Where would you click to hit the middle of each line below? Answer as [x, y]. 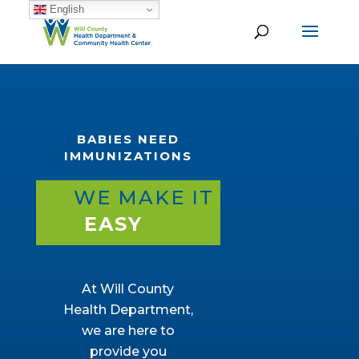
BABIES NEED [128, 139]
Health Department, [128, 310]
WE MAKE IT [128, 198]
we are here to [128, 331]
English [65, 9]
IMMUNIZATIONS [128, 156]
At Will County [128, 289]
